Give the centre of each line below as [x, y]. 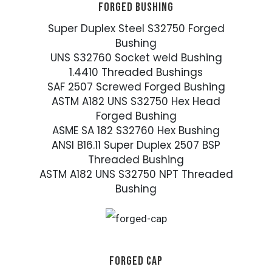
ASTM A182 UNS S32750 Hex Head [136, 102]
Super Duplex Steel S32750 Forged [136, 29]
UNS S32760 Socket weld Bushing [136, 58]
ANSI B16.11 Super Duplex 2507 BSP [136, 145]
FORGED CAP [136, 261]
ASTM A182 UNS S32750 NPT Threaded [136, 175]
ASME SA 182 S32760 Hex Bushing [136, 131]
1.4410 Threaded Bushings [136, 73]
